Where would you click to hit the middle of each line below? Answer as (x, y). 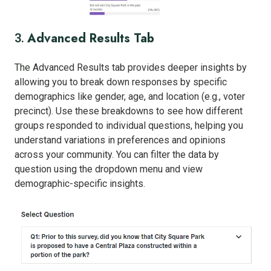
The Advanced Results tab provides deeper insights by (131, 67)
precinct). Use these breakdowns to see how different (129, 111)
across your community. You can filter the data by (117, 154)
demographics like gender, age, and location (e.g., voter (130, 96)
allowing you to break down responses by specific (121, 82)
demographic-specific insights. (80, 183)
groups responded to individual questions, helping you (129, 125)
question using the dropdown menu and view (109, 169)
